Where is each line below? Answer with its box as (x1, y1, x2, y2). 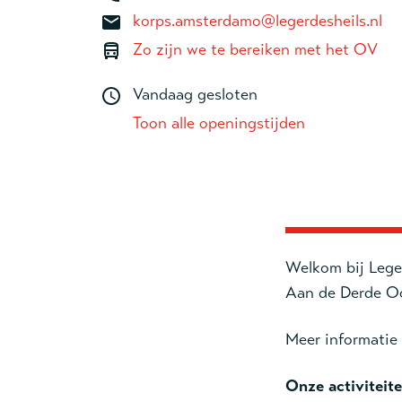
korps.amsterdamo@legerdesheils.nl (133, 11, 382, 31)
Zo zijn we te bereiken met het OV (133, 39, 378, 59)
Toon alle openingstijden (133, 113, 305, 133)
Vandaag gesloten (133, 84, 258, 104)
